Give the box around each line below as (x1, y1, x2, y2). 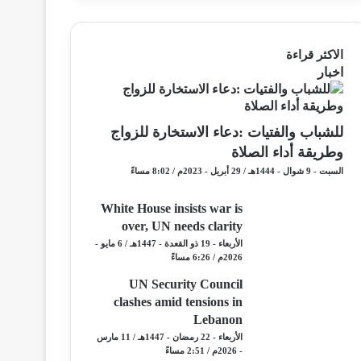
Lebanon (193, 313, 243, 326)
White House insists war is (101, 201, 243, 215)
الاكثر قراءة (286, 48, 343, 61)
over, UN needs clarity (122, 219, 243, 233)
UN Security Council (129, 277, 243, 291)
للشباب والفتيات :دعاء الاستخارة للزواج (110, 124, 343, 140)
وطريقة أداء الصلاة (231, 144, 343, 160)
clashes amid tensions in (114, 295, 243, 309)
